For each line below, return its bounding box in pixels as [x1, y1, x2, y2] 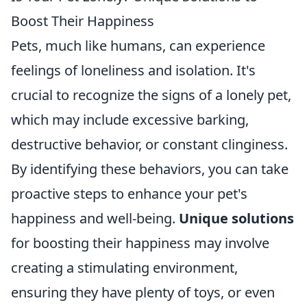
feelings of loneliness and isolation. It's [11, 60, 256, 79]
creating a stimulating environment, [11, 258, 238, 277]
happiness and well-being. [11, 208, 179, 228]
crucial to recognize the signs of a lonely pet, [11, 85, 291, 104]
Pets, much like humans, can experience [11, 36, 265, 55]
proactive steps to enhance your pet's [11, 184, 247, 203]
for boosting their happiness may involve [11, 233, 269, 252]
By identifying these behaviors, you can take [11, 159, 288, 178]
